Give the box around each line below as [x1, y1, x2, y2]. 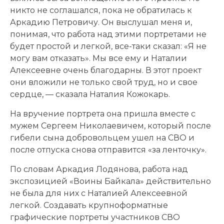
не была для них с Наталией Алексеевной [10, 188, 187, 198]
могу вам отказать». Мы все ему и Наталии [10, 53, 187, 63]
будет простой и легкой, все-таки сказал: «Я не [10, 41, 206, 51]
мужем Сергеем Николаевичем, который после [10, 120, 211, 130]
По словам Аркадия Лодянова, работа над [10, 164, 188, 174]
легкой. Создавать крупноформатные [10, 200, 168, 210]
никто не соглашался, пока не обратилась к [10, 5, 192, 15]
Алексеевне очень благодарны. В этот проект [10, 65, 201, 75]
